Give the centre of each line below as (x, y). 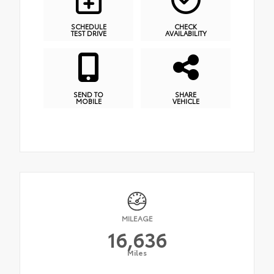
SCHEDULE (88, 27)
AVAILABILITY (186, 33)
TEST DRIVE (88, 33)
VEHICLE (186, 101)
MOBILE (88, 101)
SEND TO (88, 94)
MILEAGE (137, 218)
